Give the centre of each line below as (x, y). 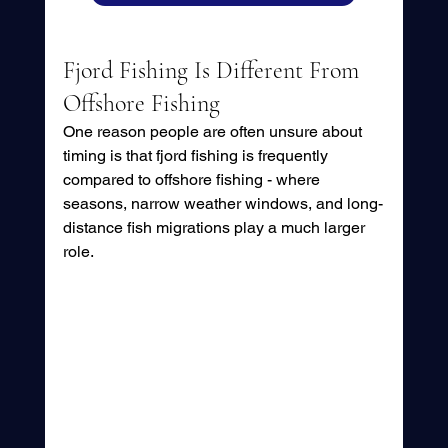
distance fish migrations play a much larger (215, 228)
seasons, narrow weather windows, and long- (222, 204)
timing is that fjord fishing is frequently (197, 156)
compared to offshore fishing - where (193, 180)
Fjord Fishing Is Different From (213, 71)
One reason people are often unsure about (214, 132)
